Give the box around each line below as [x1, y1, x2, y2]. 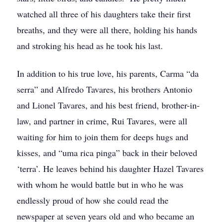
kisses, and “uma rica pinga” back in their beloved [17, 147, 197, 159]
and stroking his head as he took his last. [17, 40, 163, 52]
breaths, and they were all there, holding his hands [17, 24, 197, 36]
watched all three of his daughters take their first [17, 8, 191, 20]
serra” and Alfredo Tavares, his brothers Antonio [17, 83, 192, 95]
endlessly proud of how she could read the [17, 194, 168, 206]
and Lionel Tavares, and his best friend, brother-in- [17, 99, 200, 111]
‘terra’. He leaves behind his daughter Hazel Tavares [17, 163, 204, 174]
